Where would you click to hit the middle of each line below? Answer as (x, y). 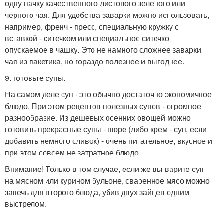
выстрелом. (26, 203)
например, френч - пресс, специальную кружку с (92, 26)
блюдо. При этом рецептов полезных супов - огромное (103, 106)
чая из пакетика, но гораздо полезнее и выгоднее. (94, 61)
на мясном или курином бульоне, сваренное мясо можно (107, 180)
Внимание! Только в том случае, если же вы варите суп (104, 169)
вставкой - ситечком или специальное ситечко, (88, 38)
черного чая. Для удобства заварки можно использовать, (107, 15)
